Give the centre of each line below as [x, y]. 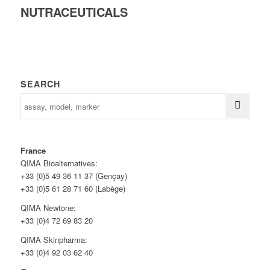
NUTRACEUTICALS [74, 12]
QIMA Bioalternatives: [59, 163]
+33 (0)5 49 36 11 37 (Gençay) [74, 175]
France [33, 150]
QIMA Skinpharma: [54, 239]
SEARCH [40, 83]
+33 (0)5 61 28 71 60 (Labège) [73, 188]
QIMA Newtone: [48, 207]
